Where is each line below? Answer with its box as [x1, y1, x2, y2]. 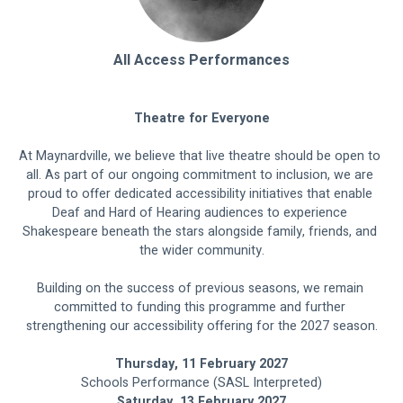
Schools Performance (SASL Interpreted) [81, 373, 322, 393]
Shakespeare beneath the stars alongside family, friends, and [22, 222, 381, 242]
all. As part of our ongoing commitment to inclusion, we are [26, 166, 377, 185]
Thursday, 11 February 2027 [115, 354, 288, 374]
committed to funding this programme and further [54, 298, 349, 318]
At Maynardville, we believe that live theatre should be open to [19, 147, 384, 166]
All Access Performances [113, 49, 290, 72]
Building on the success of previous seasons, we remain [36, 279, 367, 299]
